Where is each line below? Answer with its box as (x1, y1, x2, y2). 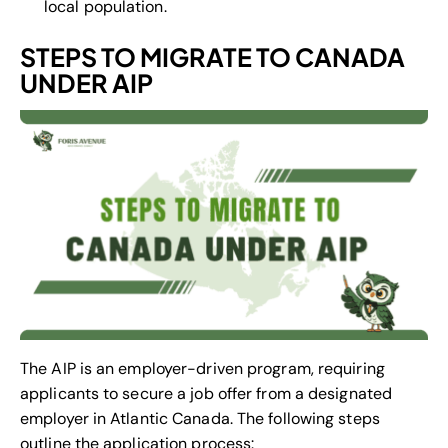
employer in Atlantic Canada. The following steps (20, 408, 380, 430)
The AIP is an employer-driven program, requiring (20, 358, 385, 380)
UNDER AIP (20, 67, 153, 100)
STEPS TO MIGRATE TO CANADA (20, 41, 405, 74)
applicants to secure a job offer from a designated (20, 383, 393, 405)
